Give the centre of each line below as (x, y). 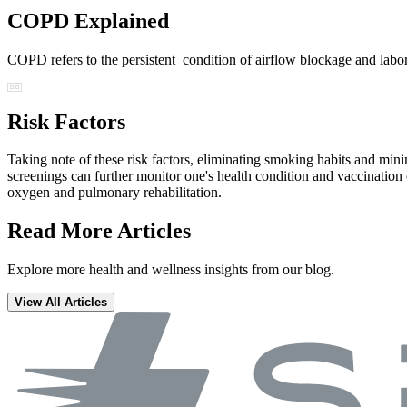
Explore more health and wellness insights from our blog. (171, 270)
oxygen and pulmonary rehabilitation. (114, 193)
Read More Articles (99, 231)
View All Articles (61, 303)
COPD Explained (88, 20)
